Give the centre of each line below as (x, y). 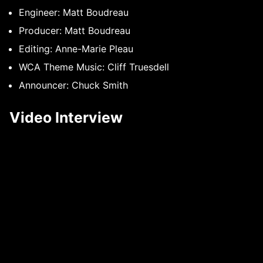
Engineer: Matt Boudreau (74, 13)
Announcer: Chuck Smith (73, 85)
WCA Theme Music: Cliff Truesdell (94, 67)
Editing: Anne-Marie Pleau (76, 49)
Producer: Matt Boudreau (75, 31)
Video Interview (66, 118)
